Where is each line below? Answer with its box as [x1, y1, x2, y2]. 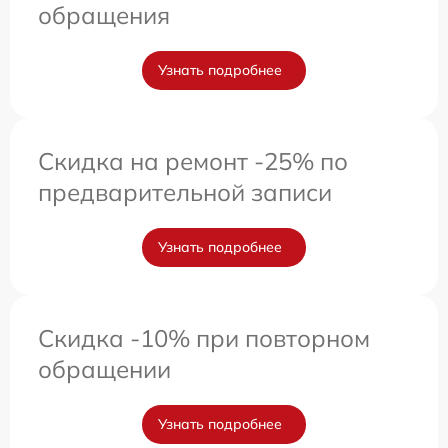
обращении [38, 354, 171, 385]
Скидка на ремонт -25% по [38, 146, 348, 177]
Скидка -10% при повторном [38, 323, 370, 354]
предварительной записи [38, 177, 332, 208]
